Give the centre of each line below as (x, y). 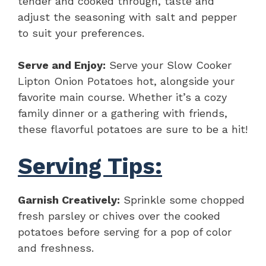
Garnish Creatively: (69, 199)
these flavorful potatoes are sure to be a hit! (133, 129)
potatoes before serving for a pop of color (125, 232)
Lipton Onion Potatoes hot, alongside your (126, 81)
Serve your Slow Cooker (169, 65)
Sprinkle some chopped (182, 199)
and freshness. (56, 248)
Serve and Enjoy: (62, 65)
